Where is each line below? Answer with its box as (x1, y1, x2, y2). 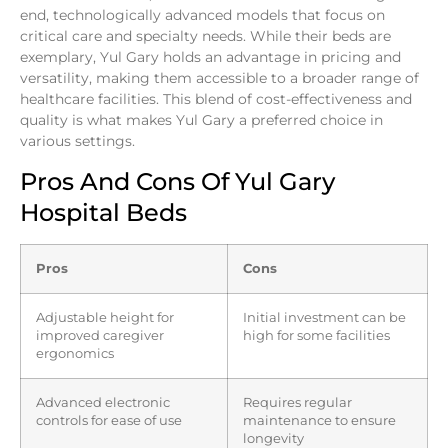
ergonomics (36, 345, 114, 361)
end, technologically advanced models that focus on (20, 5, 385, 24)
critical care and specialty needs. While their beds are (20, 26, 391, 45)
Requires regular (243, 394, 352, 410)
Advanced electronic (36, 394, 170, 410)
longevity (243, 430, 304, 446)
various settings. (20, 131, 135, 150)
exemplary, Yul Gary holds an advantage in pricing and (20, 47, 401, 66)
